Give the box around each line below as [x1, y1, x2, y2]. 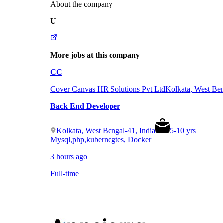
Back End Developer [50, 101, 120, 110]
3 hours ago [50, 152, 87, 161]
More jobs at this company [50, 50, 140, 59]
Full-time [50, 169, 79, 178]
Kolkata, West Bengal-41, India [56, 126, 155, 135]
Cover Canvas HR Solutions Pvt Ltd [50, 84, 165, 93]
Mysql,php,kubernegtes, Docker [50, 135, 151, 144]
